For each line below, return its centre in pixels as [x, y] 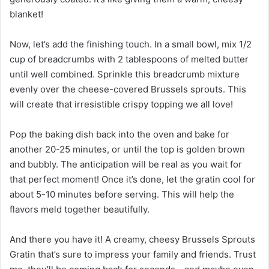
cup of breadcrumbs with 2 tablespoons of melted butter [129, 59]
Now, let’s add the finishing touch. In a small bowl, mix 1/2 [131, 44]
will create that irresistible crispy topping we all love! [121, 104]
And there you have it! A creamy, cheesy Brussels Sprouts [132, 240]
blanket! [26, 14]
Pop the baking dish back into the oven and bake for [119, 134]
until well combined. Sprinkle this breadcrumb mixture [125, 74]
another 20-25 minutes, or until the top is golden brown [127, 150]
